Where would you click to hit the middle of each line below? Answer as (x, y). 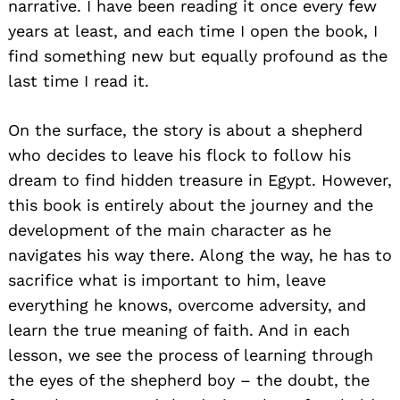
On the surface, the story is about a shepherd (185, 130)
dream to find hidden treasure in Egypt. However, (200, 180)
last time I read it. (79, 81)
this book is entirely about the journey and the (191, 205)
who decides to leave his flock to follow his (179, 155)
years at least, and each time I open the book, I (193, 31)
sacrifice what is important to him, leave (167, 280)
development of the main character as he (170, 230)
